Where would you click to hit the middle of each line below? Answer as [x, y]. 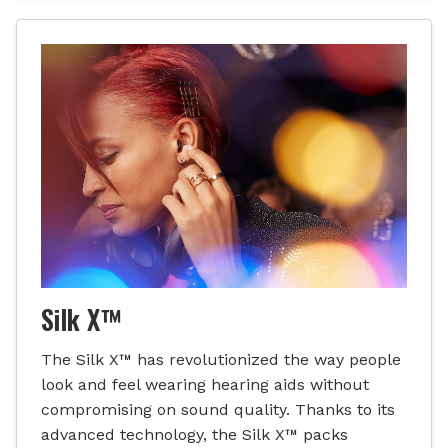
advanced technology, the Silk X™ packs [194, 434]
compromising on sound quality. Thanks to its [218, 409]
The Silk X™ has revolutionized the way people [221, 359]
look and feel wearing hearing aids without [205, 384]
